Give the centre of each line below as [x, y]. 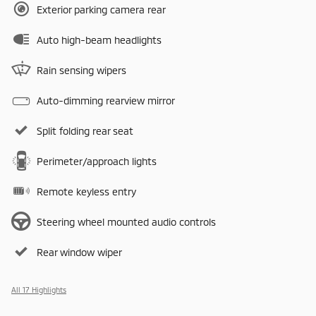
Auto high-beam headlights [99, 39]
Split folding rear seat [85, 130]
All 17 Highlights [39, 289]
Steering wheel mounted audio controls [126, 221]
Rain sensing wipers [81, 70]
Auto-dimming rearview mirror [106, 100]
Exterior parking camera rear [101, 9]
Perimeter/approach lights [97, 161]
